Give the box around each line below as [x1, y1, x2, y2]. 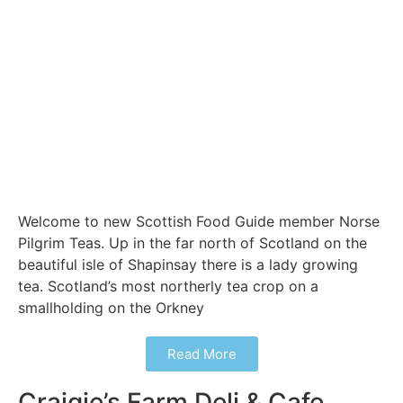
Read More [166, 345, 237, 363]
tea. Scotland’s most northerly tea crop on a [18, 276, 318, 295]
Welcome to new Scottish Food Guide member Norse [18, 211, 381, 230]
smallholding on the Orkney [18, 298, 204, 317]
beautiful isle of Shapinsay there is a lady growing [18, 255, 358, 273]
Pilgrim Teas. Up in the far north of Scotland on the [18, 233, 367, 252]
